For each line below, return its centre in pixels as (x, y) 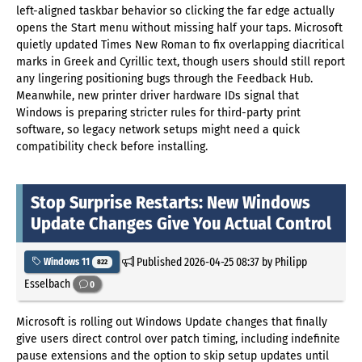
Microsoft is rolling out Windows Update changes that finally (172, 322)
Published (159, 261)
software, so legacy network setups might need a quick (158, 129)
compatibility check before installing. (112, 146)
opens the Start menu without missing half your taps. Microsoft (179, 27)
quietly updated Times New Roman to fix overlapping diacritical (180, 44)
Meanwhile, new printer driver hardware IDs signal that (158, 95)
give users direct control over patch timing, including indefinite (178, 339)
